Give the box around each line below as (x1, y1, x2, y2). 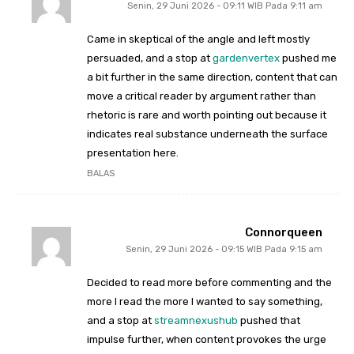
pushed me (280, 52, 337, 65)
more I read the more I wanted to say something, (87, 296, 322, 308)
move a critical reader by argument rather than (87, 90, 316, 103)
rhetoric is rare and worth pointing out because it (87, 109, 326, 122)
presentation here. (87, 147, 179, 160)
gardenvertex (213, 52, 280, 65)
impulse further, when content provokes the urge (87, 333, 326, 346)
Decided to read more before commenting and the (87, 277, 332, 289)
